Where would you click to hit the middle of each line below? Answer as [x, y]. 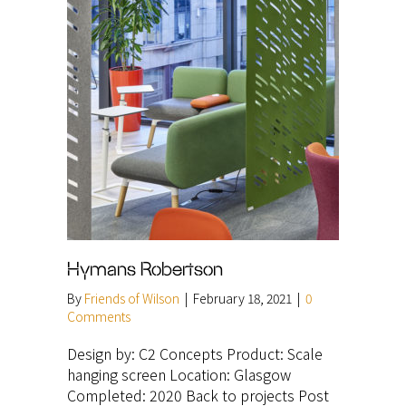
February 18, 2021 [244, 298]
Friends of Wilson [132, 298]
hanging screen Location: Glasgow [179, 374]
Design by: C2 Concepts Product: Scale [195, 353]
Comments [99, 316]
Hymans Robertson [145, 269]
